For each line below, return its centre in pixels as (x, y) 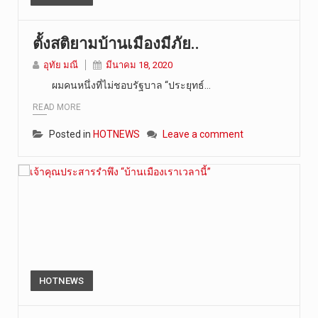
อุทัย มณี (61, 65)
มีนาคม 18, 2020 (139, 65)
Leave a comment (203, 134)
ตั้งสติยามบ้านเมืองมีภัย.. (116, 44)
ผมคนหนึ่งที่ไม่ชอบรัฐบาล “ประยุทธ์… (122, 86)
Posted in (71, 134)
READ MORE (57, 107)
